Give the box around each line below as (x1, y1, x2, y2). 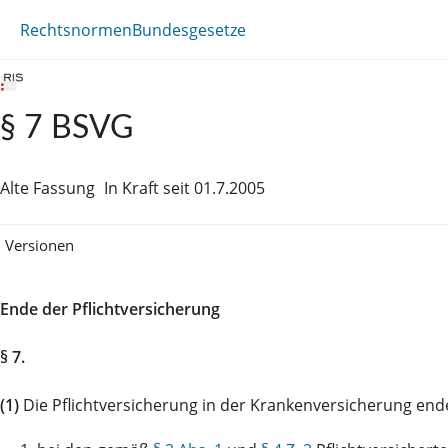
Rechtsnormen (20, 18, 132, 41)
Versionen (5, 234, 74, 255)
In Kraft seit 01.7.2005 (104, 177, 265, 199)
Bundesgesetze (132, 18, 246, 41)
